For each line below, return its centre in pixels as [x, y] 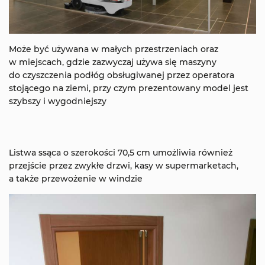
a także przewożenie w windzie [76, 178]
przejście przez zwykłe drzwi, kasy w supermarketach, [124, 165]
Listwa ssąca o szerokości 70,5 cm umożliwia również [121, 152]
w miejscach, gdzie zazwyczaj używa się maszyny [113, 62]
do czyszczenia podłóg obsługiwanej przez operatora [122, 75]
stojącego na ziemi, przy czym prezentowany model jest [129, 88]
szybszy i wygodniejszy [58, 101]
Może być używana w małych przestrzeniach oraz [114, 49]
